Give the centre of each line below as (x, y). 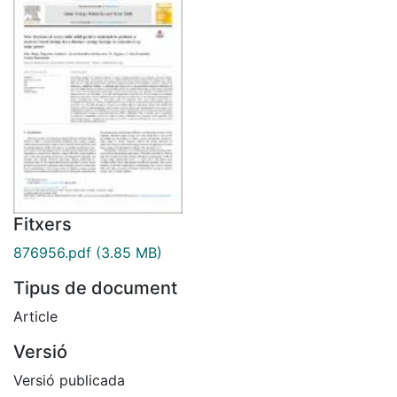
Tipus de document (95, 288)
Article (35, 316)
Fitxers (43, 224)
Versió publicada (69, 380)
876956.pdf (52, 252)
